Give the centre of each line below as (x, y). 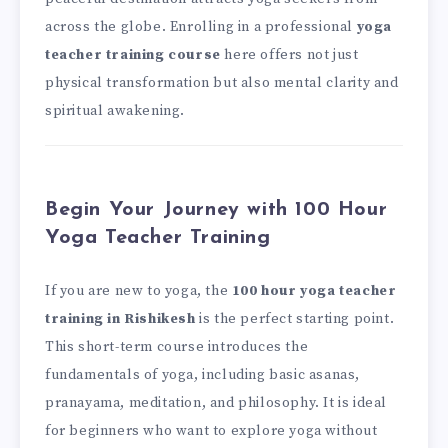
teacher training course (133, 54)
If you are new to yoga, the (138, 291)
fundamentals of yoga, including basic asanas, (203, 375)
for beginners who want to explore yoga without (211, 431)
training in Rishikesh (120, 319)
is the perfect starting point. (295, 319)
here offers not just (289, 54)
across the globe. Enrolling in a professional (201, 26)
